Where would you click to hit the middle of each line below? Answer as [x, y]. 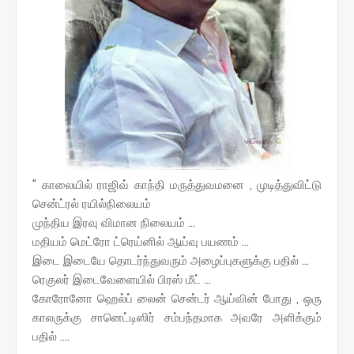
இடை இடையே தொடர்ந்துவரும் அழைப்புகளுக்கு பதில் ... [171, 260]
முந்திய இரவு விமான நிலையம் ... [114, 222]
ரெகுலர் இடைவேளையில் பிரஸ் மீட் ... [122, 279]
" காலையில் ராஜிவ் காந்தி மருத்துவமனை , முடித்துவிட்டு [177, 184]
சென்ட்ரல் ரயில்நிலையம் [92, 203]
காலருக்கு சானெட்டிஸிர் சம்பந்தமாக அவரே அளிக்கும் [177, 317]
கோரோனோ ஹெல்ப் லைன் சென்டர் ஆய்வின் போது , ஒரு [177, 298]
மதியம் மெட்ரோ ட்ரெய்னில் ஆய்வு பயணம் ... [141, 241]
